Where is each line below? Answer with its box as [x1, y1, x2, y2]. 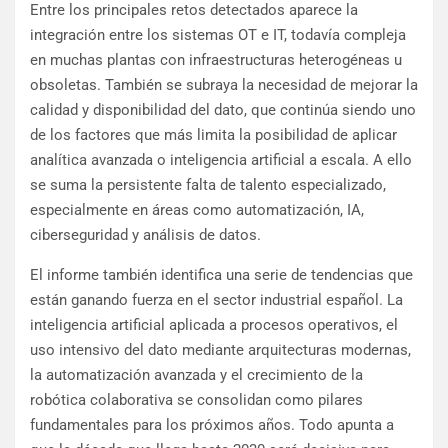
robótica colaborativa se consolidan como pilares [30, 391, 363, 410]
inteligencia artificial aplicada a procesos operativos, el [30, 316, 398, 335]
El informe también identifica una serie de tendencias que [30, 266, 413, 285]
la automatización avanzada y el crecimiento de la [30, 366, 363, 385]
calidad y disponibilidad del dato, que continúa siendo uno [30, 101, 416, 120]
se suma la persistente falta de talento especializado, [30, 176, 386, 195]
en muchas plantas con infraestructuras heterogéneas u [30, 51, 402, 70]
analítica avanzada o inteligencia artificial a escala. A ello [30, 151, 412, 170]
